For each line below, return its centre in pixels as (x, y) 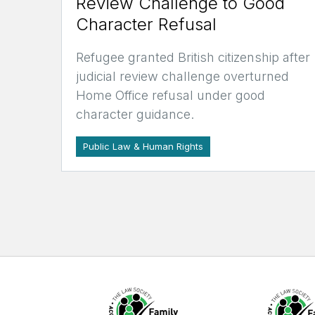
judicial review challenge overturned (182, 76)
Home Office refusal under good (171, 95)
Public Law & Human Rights (143, 146)
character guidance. (135, 114)
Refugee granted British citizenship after (193, 57)
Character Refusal (146, 24)
